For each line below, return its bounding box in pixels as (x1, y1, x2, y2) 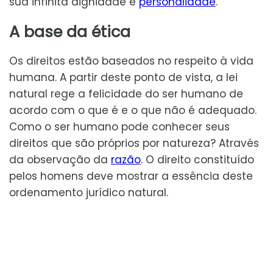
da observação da (9, 152, 111, 167)
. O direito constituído (141, 152, 254, 167)
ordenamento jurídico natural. (9, 185, 168, 200)
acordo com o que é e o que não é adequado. (9, 102, 257, 118)
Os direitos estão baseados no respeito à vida (9, 53, 253, 68)
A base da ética (9, 20, 130, 43)
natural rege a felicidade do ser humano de (9, 86, 243, 101)
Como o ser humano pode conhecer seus (9, 119, 230, 134)
